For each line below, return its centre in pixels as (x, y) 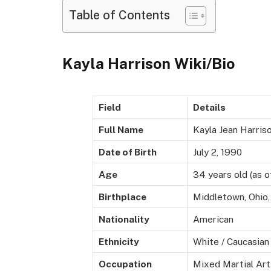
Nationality (124, 219)
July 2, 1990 (217, 152)
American (213, 219)
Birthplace (122, 197)
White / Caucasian (231, 242)
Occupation (125, 264)
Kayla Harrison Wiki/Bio (149, 64)
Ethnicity (119, 242)
